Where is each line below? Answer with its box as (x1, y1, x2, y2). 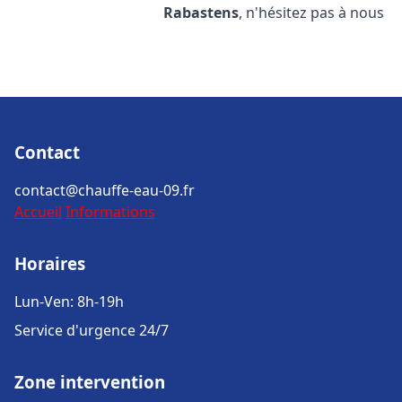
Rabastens (163, 3, 240, 22)
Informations (66, 202, 155, 222)
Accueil (14, 202, 62, 222)
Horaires (14, 252, 85, 275)
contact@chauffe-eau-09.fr (14, 180, 195, 200)
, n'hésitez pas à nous (239, 3, 385, 22)
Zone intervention (14, 371, 165, 393)
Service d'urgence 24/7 (14, 320, 169, 340)
